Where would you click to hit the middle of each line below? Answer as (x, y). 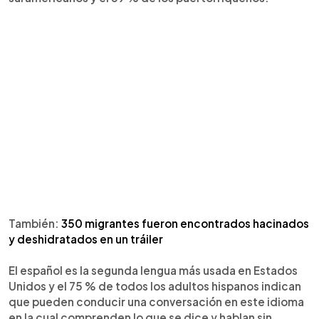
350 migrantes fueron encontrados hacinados (185, 223)
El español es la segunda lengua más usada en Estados (153, 270)
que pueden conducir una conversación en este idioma (156, 301)
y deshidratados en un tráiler (86, 239)
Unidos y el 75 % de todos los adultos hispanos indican (155, 286)
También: (35, 223)
